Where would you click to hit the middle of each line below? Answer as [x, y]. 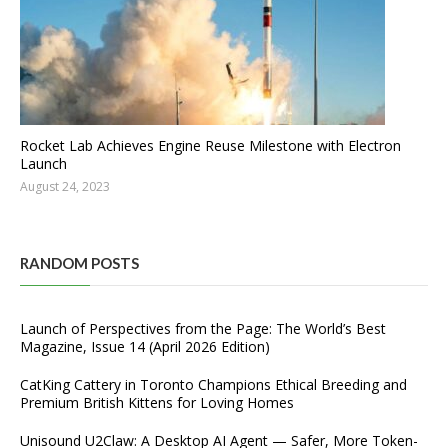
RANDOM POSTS [79, 263]
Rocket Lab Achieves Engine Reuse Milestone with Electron [210, 145]
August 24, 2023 [65, 186]
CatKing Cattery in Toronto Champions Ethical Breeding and [213, 384]
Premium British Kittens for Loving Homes [157, 402]
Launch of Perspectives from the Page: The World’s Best [203, 328]
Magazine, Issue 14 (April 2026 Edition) [145, 346]
